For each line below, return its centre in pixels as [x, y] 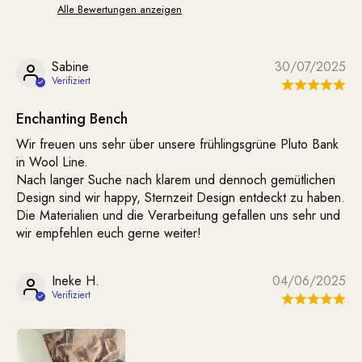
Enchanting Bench [72, 119]
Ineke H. [76, 281]
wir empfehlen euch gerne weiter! [109, 234]
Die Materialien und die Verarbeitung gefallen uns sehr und [178, 216]
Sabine [70, 67]
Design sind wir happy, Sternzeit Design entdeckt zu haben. [181, 198]
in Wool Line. [52, 162]
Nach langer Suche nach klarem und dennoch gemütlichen [176, 180]
